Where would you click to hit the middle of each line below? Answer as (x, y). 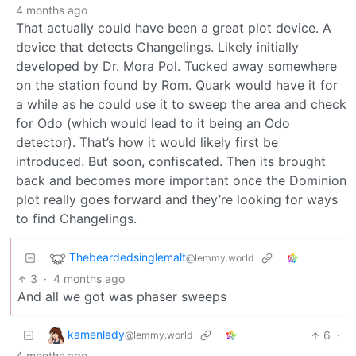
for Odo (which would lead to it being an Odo (153, 124)
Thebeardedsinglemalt (128, 257)
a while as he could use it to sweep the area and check (181, 104)
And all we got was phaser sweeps (122, 297)
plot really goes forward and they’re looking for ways (177, 200)
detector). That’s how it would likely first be (147, 143)
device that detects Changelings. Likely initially (157, 47)
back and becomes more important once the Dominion (181, 181)
